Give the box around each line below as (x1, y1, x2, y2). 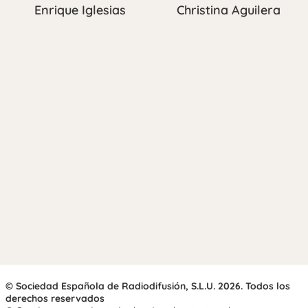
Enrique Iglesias (34, 1, 126, 18)
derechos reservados (5, 291, 104, 305)
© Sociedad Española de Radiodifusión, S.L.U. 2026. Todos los (5, 279, 290, 292)
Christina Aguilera (176, 1, 280, 18)
